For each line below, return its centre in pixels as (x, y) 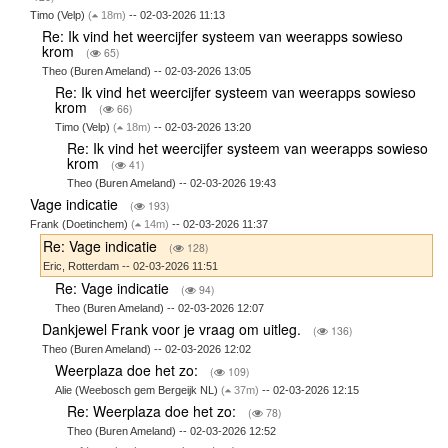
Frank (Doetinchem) (80, 224)
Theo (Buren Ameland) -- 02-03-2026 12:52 (172, 431)
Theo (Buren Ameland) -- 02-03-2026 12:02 (147, 349)
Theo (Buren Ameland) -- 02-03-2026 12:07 (159, 308)
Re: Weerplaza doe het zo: (154, 411)
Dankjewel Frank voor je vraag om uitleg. (174, 329)
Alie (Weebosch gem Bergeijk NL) (137, 390)
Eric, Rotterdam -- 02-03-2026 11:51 (131, 266)
